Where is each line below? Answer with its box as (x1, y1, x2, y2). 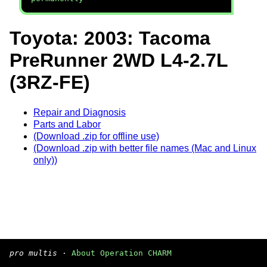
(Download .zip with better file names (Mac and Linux (33, 142, 256, 153)
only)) (33, 154, 57, 165)
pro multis (10, 249, 57, 257)
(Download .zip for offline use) (33, 131, 159, 141)
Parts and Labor (33, 119, 101, 129)
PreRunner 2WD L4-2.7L (10, 49, 228, 72)
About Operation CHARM (72, 249, 172, 257)
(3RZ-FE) (10, 72, 90, 94)
